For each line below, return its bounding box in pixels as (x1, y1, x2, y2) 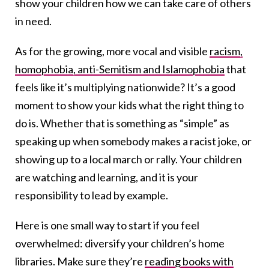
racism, (210, 44, 243, 58)
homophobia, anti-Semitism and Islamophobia (15, 62, 225, 76)
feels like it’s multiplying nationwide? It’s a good (15, 80, 235, 94)
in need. (15, 14, 52, 28)
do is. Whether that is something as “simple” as (15, 116, 229, 130)
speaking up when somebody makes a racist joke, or (15, 134, 252, 148)
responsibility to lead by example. (15, 189, 168, 202)
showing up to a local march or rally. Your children (15, 153, 242, 166)
